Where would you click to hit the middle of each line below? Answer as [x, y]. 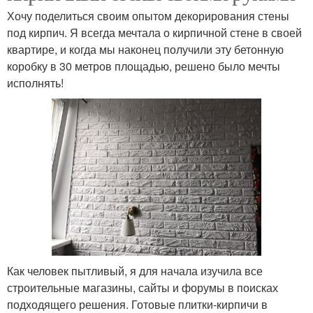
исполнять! [35, 83]
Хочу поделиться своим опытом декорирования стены [148, 16]
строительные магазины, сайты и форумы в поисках [143, 287]
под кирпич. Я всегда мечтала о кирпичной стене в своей [154, 33]
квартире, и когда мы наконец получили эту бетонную [145, 50]
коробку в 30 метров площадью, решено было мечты [144, 66]
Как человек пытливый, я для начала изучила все [135, 270]
